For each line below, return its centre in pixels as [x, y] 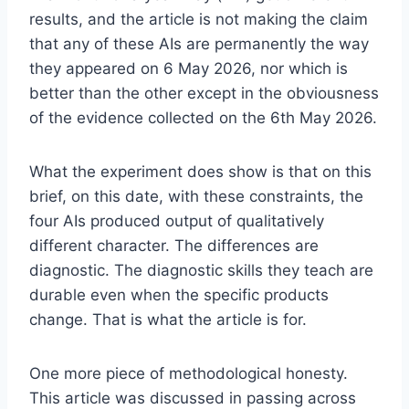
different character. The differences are [174, 245]
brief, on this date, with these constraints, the [196, 196]
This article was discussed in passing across [193, 398]
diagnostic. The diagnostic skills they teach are [201, 270]
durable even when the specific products [179, 294]
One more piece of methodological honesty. [189, 373]
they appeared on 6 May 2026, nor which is [189, 68]
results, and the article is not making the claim [199, 19]
